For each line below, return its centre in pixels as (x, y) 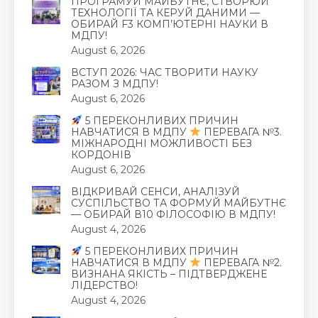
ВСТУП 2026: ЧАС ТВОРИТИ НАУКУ (165, 72)
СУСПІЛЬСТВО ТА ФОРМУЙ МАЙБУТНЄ (179, 203)
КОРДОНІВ (101, 154)
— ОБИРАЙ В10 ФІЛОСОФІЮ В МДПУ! (173, 214)
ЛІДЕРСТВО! (104, 285)
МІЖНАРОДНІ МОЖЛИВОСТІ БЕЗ (161, 143)
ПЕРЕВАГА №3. (241, 132)
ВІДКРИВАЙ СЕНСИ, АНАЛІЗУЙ (155, 191)
